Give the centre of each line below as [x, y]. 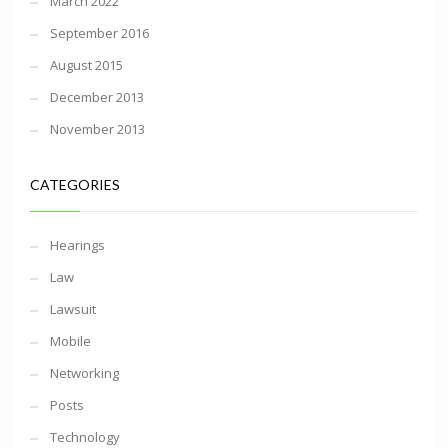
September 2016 [99, 33]
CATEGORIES [75, 185]
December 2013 [97, 97]
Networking [84, 373]
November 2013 [97, 129]
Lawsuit [73, 309]
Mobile [70, 341]
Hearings [77, 245]
